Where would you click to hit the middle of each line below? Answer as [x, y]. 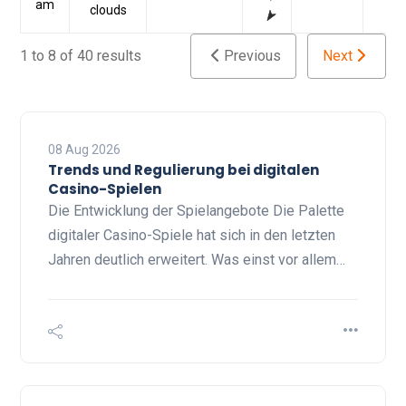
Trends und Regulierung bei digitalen [184, 170]
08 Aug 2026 [84, 150]
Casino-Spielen [105, 189]
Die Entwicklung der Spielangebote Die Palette [196, 211]
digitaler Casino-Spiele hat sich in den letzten [192, 236]
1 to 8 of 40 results [81, 56]
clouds [108, 10]
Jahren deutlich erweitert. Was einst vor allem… [197, 260]
